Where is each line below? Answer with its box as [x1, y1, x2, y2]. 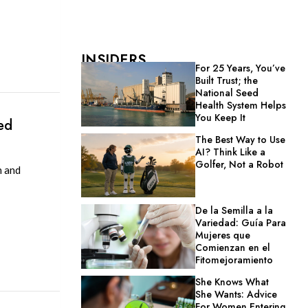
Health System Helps [195, 98, 287, 112]
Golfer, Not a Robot [195, 157, 284, 171]
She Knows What [195, 275, 269, 289]
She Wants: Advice [195, 287, 278, 302]
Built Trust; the [195, 74, 258, 87]
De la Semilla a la [195, 203, 274, 218]
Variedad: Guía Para [195, 216, 287, 230]
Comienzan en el [195, 241, 271, 255]
